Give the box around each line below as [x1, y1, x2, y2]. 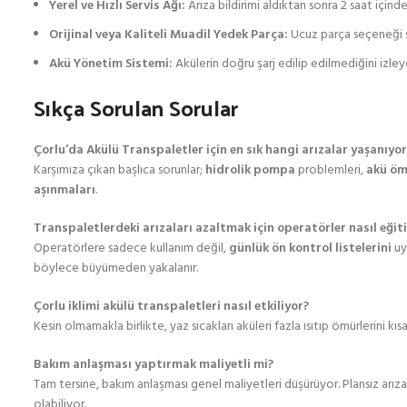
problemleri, [295, 160, 366, 181]
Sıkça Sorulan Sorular [34, 87, 238, 127]
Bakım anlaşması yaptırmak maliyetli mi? [34, 354, 273, 375]
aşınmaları [34, 180, 95, 201]
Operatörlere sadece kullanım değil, [34, 238, 229, 259]
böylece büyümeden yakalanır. [34, 258, 198, 279]
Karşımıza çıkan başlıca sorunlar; [34, 160, 205, 181]
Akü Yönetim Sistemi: [49, 54, 173, 74]
